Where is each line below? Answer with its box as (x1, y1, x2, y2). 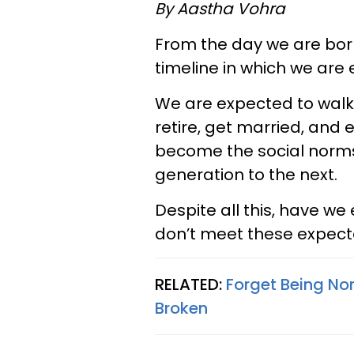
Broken (155, 297, 208, 319)
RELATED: (155, 273, 226, 296)
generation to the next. (155, 164, 337, 186)
